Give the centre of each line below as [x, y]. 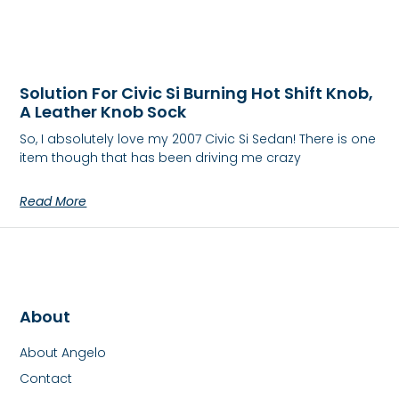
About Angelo [63, 353]
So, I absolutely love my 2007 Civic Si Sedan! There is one [198, 138]
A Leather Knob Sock [103, 111]
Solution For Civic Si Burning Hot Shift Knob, [197, 93]
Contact [46, 379]
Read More [53, 201]
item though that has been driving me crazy [161, 157]
